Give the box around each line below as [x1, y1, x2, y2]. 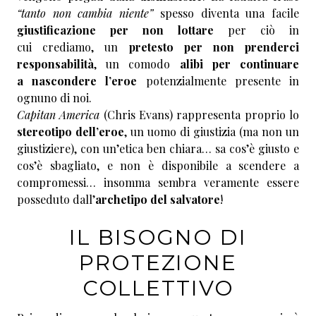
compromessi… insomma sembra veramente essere [17, 174, 299, 190]
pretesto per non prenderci [128, 39, 299, 54]
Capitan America [17, 107, 100, 122]
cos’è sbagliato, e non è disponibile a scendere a [17, 157, 299, 173]
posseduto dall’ [17, 191, 95, 207]
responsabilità [17, 56, 94, 71]
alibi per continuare [170, 56, 300, 71]
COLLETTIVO [82, 274, 234, 301]
